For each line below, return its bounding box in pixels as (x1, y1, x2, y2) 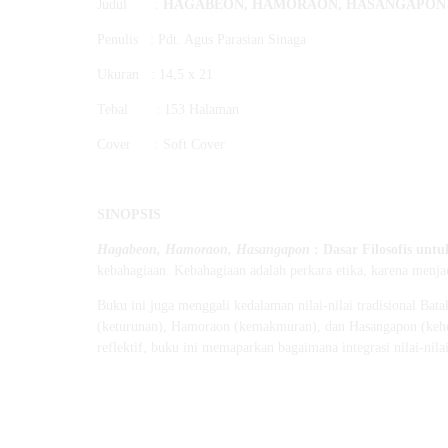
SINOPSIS (97, 207, 161, 223)
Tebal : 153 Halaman (97, 102, 239, 118)
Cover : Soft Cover (97, 137, 225, 153)
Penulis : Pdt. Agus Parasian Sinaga (97, 32, 306, 48)
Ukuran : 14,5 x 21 (97, 67, 213, 83)
